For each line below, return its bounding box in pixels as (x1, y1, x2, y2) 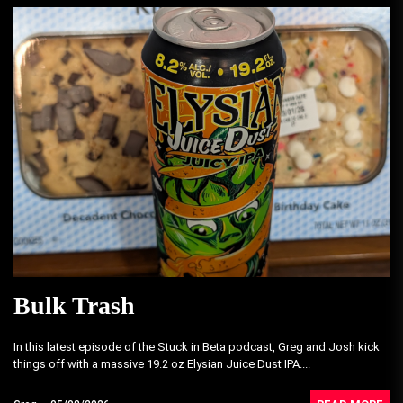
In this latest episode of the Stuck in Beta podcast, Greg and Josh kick (13, 339, 380, 354)
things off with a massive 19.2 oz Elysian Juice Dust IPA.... (13, 356, 310, 371)
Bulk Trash (13, 291, 135, 319)
